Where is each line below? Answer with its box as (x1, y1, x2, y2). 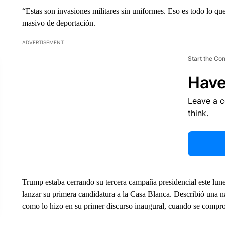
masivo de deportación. (22, 19, 95, 27)
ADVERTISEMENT (22, 39, 64, 45)
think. (187, 108, 208, 118)
